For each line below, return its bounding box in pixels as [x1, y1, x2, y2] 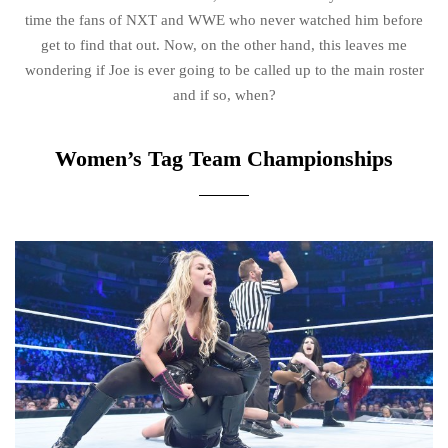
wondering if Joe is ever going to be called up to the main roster [24, 61, 424, 78]
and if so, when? [172, 86, 276, 103]
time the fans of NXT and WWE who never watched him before [25, 11, 423, 28]
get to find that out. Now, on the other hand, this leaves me [41, 36, 407, 53]
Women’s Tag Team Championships [55, 145, 393, 171]
